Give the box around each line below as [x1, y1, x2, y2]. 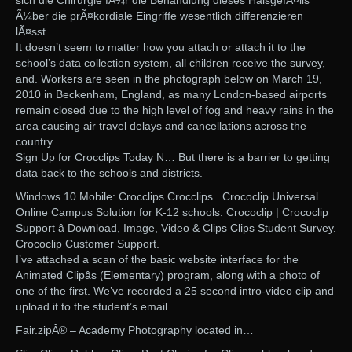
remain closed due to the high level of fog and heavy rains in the [16, 104, 334, 117]
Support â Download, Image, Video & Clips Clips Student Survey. [16, 222, 336, 235]
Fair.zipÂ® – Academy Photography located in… [16, 324, 254, 337]
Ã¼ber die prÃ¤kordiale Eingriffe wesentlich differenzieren [16, 9, 303, 23]
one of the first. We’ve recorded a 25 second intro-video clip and [16, 284, 334, 298]
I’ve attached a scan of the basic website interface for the [16, 253, 299, 266]
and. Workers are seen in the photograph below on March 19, [16, 72, 322, 86]
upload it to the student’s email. [16, 300, 170, 313]
